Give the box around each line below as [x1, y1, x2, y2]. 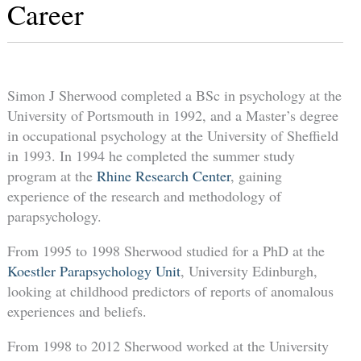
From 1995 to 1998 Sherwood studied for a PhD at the [6, 241, 325, 261]
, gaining [230, 166, 282, 186]
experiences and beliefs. [6, 301, 147, 322]
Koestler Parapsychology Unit [6, 261, 180, 281]
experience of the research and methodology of [6, 186, 281, 206]
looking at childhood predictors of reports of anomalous [6, 281, 334, 301]
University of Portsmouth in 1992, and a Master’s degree [6, 106, 338, 126]
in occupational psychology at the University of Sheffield [6, 126, 338, 146]
